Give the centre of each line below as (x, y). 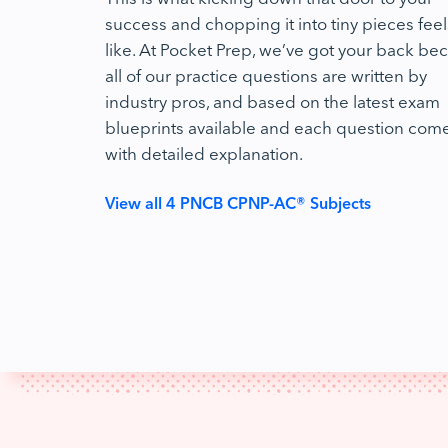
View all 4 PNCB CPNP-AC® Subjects (238, 202)
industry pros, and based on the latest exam (272, 100)
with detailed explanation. (204, 152)
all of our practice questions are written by (266, 74)
